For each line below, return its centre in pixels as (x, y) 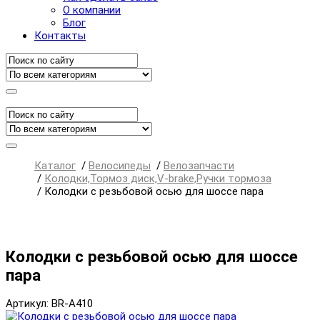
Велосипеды (120, 166)
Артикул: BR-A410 (49, 304)
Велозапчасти (199, 166)
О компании (92, 10)
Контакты (60, 36)
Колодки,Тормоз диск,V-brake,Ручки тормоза (158, 179)
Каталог (55, 166)
